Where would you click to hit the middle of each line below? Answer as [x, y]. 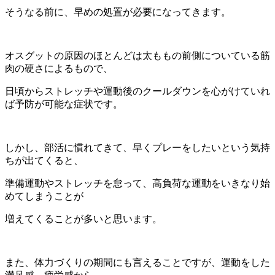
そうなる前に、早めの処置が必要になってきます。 [118, 12]
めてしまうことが [44, 196]
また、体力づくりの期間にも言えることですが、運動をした [137, 262]
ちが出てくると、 [44, 160]
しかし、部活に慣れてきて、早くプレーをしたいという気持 [137, 147]
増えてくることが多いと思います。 [83, 219]
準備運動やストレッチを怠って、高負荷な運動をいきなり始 [137, 183]
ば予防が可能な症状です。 [64, 104]
